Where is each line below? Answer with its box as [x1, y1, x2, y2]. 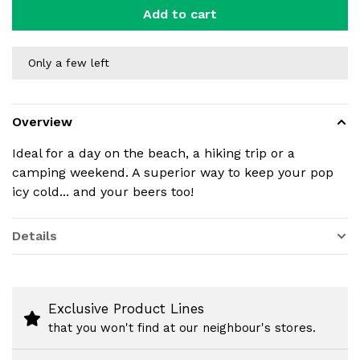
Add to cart [143, 6, 217, 22]
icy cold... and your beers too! [12, 184, 194, 199]
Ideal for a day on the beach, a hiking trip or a [12, 145, 295, 161]
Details [12, 228, 57, 243]
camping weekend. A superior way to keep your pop [12, 165, 333, 180]
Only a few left [28, 56, 109, 69]
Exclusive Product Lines [48, 301, 204, 317]
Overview [12, 114, 72, 129]
